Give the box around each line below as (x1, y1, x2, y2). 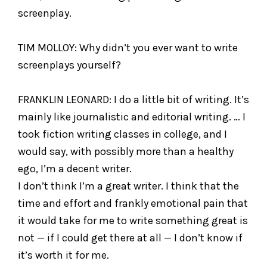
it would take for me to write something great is (18, 213, 248, 227)
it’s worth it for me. (18, 248, 109, 262)
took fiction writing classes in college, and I (18, 127, 227, 141)
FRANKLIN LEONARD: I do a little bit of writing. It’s (18, 92, 249, 106)
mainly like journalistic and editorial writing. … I (18, 110, 246, 123)
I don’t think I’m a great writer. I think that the (18, 179, 239, 193)
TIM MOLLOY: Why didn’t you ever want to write (18, 41, 238, 54)
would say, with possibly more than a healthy (18, 144, 234, 158)
